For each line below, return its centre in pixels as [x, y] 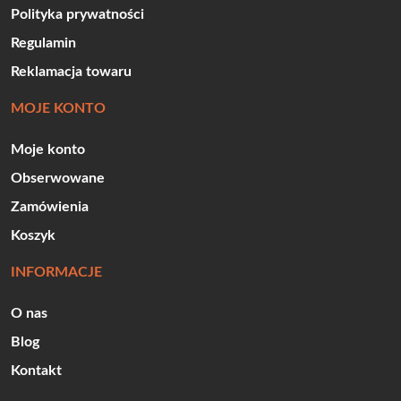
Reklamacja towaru [71, 72]
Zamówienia [50, 207]
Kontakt [36, 371]
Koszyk [33, 235]
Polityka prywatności [77, 14]
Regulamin [43, 43]
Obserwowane [58, 178]
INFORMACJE [56, 272]
